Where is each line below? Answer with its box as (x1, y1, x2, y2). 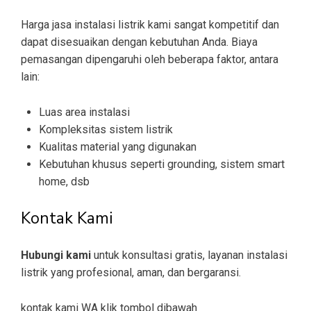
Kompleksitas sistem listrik (39, 123, 173, 137)
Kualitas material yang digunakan (39, 140, 196, 154)
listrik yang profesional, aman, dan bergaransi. (21, 266, 241, 280)
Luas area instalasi (39, 106, 130, 119)
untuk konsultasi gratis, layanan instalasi (94, 249, 287, 262)
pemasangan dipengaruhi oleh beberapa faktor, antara (21, 53, 278, 67)
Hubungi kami (21, 249, 94, 262)
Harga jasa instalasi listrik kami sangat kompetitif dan (21, 18, 279, 32)
